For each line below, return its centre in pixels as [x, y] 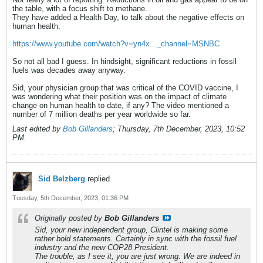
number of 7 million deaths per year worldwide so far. [102, 114]
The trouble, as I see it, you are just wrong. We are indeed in [137, 256]
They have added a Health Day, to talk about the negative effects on [128, 17]
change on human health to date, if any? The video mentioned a [121, 105]
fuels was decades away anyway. [69, 70]
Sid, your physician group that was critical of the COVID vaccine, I [125, 87]
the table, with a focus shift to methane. [80, 8]
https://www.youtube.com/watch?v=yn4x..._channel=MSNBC [116, 43]
